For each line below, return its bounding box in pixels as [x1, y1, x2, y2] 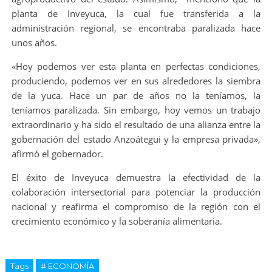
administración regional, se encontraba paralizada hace [11, 21, 261, 34]
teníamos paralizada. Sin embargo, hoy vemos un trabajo [11, 103, 261, 116]
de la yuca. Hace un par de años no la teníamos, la [11, 89, 261, 101]
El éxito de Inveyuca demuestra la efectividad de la [11, 171, 261, 183]
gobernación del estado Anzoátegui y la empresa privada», [11, 132, 261, 145]
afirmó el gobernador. [11, 147, 103, 160]
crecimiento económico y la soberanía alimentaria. [11, 214, 222, 227]
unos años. [11, 36, 57, 49]
